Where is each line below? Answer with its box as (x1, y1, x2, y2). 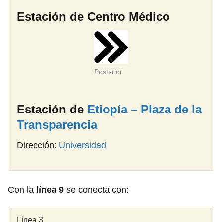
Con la (8, 184, 36, 195)
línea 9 (36, 184, 66, 195)
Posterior (94, 67, 122, 76)
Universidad (59, 140, 106, 150)
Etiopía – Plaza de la (87, 102, 202, 116)
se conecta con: (66, 184, 129, 195)
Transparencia (17, 117, 97, 131)
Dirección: (17, 140, 59, 150)
